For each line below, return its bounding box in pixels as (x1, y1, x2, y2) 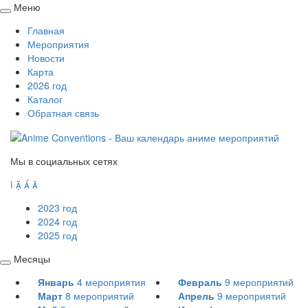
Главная (27, 23, 65, 37)
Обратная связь (27, 106, 99, 120)
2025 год (38, 228, 77, 243)
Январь (38, 275, 74, 289)
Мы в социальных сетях (10, 154, 118, 168)
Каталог (27, 92, 63, 106)
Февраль (178, 275, 222, 289)
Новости (27, 51, 65, 65)
